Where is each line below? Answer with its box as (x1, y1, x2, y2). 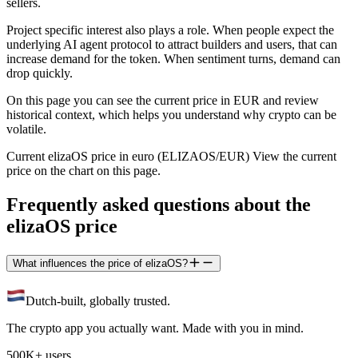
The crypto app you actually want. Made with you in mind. (6, 321, 304, 336)
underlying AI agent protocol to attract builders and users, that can (6, 37, 337, 51)
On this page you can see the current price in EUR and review (6, 93, 319, 107)
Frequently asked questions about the (6, 193, 311, 215)
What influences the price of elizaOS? (13, 257, 188, 269)
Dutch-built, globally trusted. (26, 294, 170, 308)
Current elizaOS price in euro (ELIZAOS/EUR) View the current (6, 149, 336, 163)
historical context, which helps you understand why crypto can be (6, 107, 336, 121)
